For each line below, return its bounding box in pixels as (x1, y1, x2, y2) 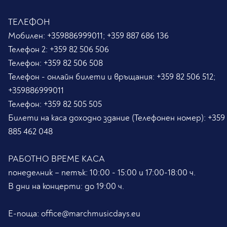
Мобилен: (8, 30, 47, 42)
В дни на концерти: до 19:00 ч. (8, 181, 124, 192)
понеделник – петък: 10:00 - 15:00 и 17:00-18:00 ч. (8, 167, 196, 178)
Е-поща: (8, 208, 41, 219)
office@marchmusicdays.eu (41, 208, 140, 219)
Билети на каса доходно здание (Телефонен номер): (8, 112, 208, 124)
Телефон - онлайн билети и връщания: (8, 71, 157, 83)
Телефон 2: (8, 44, 50, 55)
